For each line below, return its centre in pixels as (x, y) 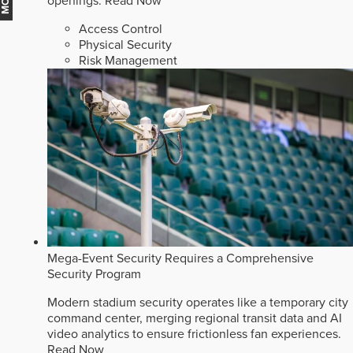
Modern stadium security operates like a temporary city (198, 302)
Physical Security (125, 45)
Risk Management (128, 60)
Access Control (121, 29)
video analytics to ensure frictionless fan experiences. (194, 334)
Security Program (94, 274)
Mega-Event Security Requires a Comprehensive (180, 258)
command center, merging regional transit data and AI (195, 318)
